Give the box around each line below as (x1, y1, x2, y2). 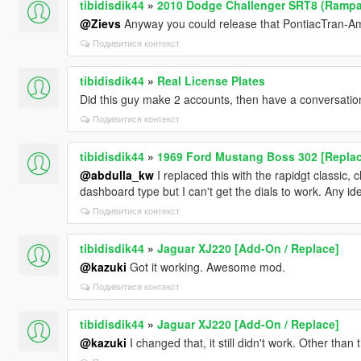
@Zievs (79, 15, 121, 31)
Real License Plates (156, 72, 265, 89)
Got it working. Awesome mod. (126, 258, 285, 275)
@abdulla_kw (79, 166, 154, 183)
